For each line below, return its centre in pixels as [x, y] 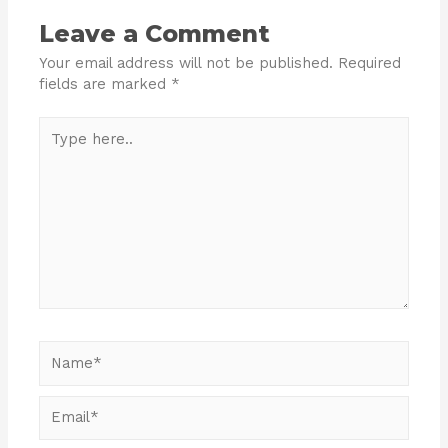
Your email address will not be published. [186, 63]
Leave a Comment [155, 34]
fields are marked [105, 84]
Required [370, 63]
